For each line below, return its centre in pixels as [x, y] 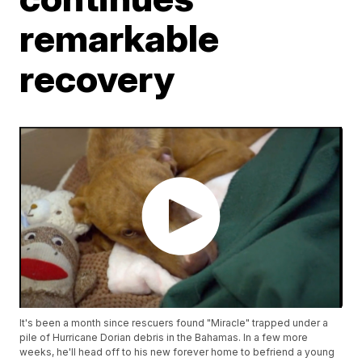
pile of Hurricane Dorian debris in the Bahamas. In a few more [164, 338]
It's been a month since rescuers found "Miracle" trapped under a [174, 323]
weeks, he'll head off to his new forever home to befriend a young [177, 352]
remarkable [120, 38]
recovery [97, 78]
